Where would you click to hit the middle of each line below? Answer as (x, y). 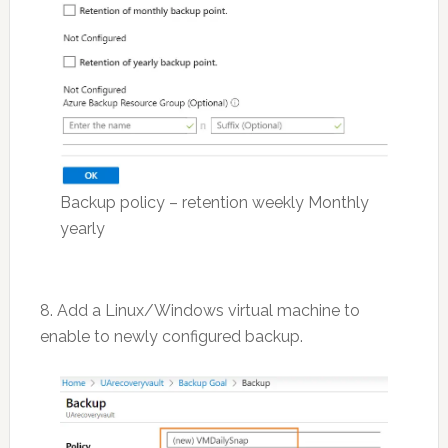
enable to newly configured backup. (171, 337)
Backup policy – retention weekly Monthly (214, 203)
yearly (82, 229)
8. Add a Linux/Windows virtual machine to (199, 311)
